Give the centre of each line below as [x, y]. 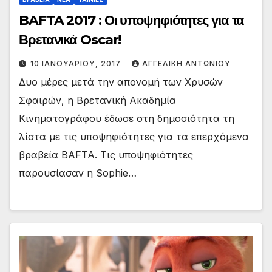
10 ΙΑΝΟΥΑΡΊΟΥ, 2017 [77, 64]
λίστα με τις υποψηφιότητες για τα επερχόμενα [134, 137]
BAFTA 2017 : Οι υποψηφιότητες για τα [132, 21]
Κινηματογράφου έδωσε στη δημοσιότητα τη [127, 119]
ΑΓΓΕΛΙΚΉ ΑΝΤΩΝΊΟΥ [186, 64]
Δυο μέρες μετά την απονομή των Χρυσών [121, 82]
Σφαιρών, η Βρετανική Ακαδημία [97, 100]
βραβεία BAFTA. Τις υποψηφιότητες [106, 155]
